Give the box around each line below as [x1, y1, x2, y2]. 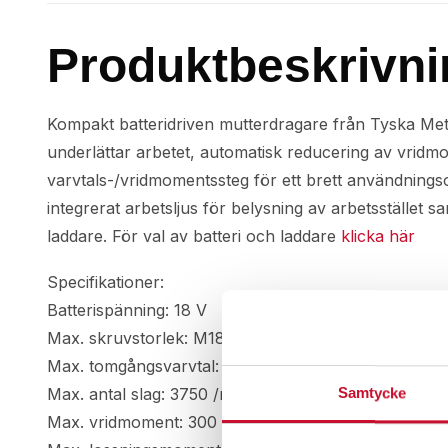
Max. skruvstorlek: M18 [47, 327, 225, 348]
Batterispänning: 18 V [47, 299, 207, 320]
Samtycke [337, 383, 407, 401]
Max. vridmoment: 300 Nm [47, 411, 249, 432]
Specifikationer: [47, 271, 164, 292]
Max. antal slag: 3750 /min [47, 383, 246, 404]
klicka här [341, 225, 415, 246]
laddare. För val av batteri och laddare [47, 225, 341, 246]
